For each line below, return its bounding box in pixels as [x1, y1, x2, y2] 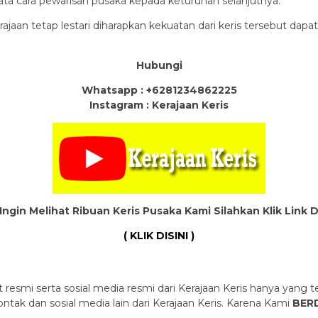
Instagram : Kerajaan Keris [89, 99, 229, 111]
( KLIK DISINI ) [124, 229, 194, 242]
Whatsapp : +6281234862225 [81, 84, 237, 97]
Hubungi [136, 59, 182, 72]
